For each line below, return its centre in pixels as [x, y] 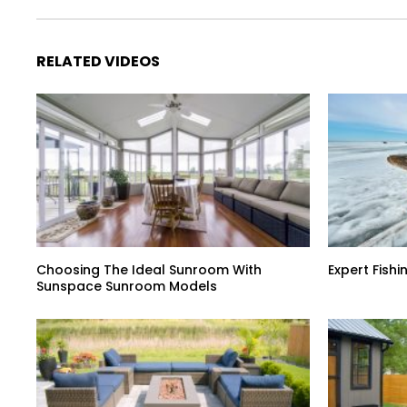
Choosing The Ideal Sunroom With [149, 270]
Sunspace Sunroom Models [127, 287]
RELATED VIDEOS [98, 61]
